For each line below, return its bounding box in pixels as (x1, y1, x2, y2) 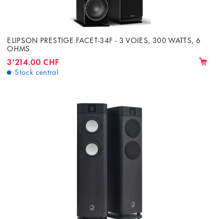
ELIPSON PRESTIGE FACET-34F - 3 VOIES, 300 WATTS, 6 (7, 33, 201, 45)
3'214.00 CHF (7, 55, 60, 68)
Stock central (15, 66, 59, 78)
